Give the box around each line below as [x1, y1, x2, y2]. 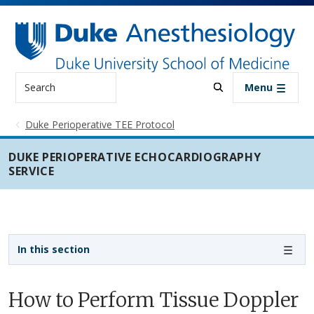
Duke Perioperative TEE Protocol [25, 117, 175, 131]
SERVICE [8, 163, 55, 179]
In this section [18, 243, 90, 257]
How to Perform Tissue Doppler [8, 287, 299, 313]
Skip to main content [156, 3, 265, 18]
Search [15, 71, 50, 88]
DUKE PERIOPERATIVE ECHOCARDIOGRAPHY [8, 149, 261, 165]
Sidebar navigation [18, 233, 29, 255]
